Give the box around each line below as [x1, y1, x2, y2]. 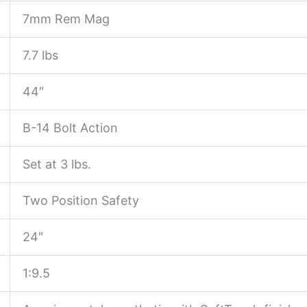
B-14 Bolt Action [23, 121, 118, 136]
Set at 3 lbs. [23, 157, 91, 172]
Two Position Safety [23, 193, 139, 208]
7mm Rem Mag [23, 12, 110, 27]
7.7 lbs [23, 48, 58, 63]
